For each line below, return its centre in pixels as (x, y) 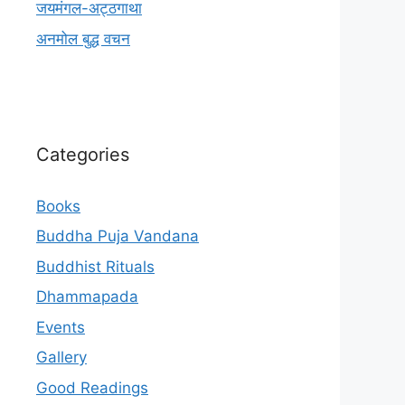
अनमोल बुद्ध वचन (83, 38)
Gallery (61, 358)
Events (61, 327)
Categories (83, 154)
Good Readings (92, 387)
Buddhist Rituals (95, 266)
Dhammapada (87, 297)
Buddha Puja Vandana (118, 236)
